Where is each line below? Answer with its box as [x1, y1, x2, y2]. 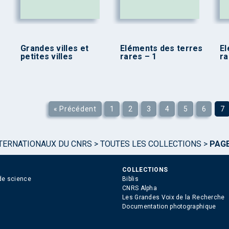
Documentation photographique [122, 203, 216, 211]
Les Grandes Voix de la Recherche [122, 194, 225, 201]
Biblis [122, 175, 139, 183]
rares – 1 [120, 51, 157, 61]
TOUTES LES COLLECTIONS [100, 139, 201, 149]
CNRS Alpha [122, 185, 157, 192]
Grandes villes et [20, 43, 89, 53]
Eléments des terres [120, 43, 203, 53]
